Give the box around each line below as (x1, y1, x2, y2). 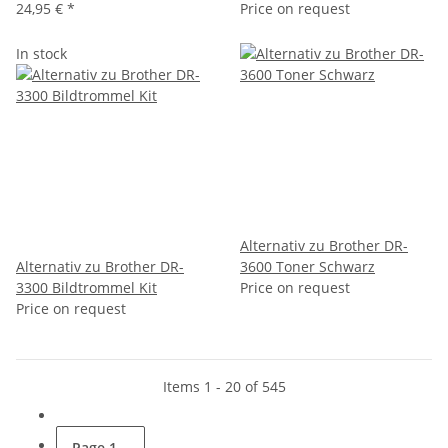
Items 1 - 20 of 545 (162, 376, 286, 396)
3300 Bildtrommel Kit (16, 277, 157, 297)
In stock (16, 43, 67, 63)
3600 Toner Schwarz (240, 256, 375, 276)
